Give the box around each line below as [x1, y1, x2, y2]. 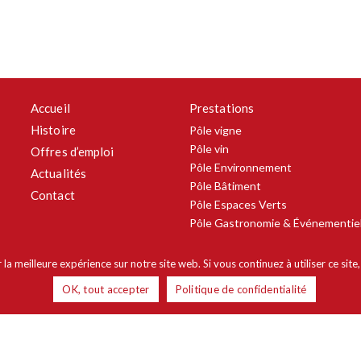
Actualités [31, 166, 87, 181]
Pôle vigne [189, 123, 242, 138]
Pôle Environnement [189, 160, 292, 175]
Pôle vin [189, 142, 229, 156]
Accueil [31, 101, 70, 116]
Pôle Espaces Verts [189, 197, 287, 212]
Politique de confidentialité [175, 282, 307, 296]
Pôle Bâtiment [189, 179, 261, 193]
